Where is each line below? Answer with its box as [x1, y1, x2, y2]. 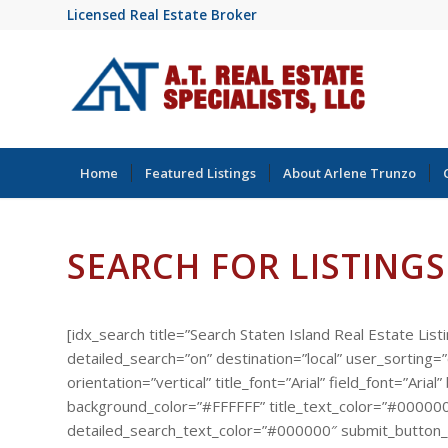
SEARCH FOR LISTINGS [67, 243, 446, 289]
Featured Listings [145, 164, 256, 182]
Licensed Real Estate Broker [67, 6, 257, 24]
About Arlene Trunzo [283, 164, 416, 182]
